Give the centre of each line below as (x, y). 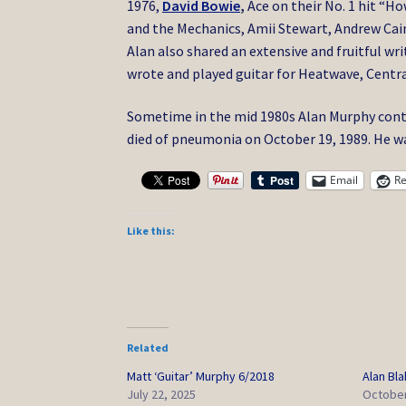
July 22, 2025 (162, 394)
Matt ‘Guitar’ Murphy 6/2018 (201, 376)
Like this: (151, 230)
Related (148, 347)
